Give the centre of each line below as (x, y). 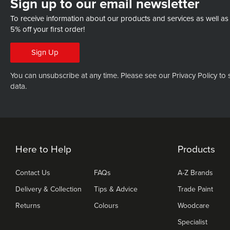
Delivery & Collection (49, 189)
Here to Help (43, 150)
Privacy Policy (195, 76)
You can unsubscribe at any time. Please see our (91, 76)
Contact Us (33, 173)
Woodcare (194, 206)
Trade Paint (195, 189)
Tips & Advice (116, 189)
